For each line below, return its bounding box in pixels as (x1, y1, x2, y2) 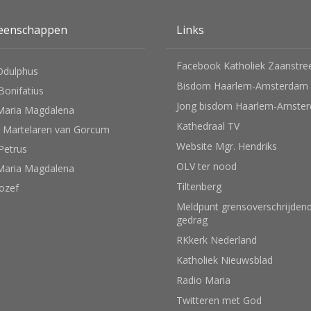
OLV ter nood (176, 160, 237, 174)
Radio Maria (176, 274, 230, 287)
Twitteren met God (176, 294, 262, 308)
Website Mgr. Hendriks (176, 140, 277, 153)
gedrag (176, 213, 208, 227)
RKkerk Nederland (176, 233, 257, 247)
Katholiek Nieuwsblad (176, 253, 273, 267)
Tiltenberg (176, 180, 221, 194)
